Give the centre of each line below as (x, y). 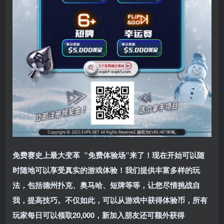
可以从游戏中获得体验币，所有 (155, 200)
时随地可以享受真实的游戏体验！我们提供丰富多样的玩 (106, 170)
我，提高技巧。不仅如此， (57, 200)
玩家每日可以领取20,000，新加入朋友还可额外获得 (98, 215)
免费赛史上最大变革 (48, 155)
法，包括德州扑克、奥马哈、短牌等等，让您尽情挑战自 (106, 185)
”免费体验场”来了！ (118, 155)
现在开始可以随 (178, 155)
